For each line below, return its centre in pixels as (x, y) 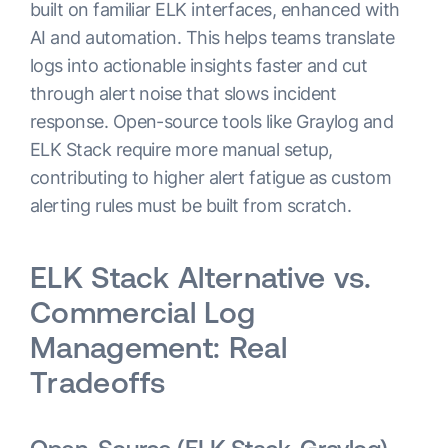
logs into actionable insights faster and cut (199, 65)
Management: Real (158, 347)
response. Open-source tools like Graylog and (212, 121)
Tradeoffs (98, 382)
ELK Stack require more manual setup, (181, 149)
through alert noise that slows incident (183, 93)
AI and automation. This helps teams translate (212, 37)
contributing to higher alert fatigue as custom (211, 177)
